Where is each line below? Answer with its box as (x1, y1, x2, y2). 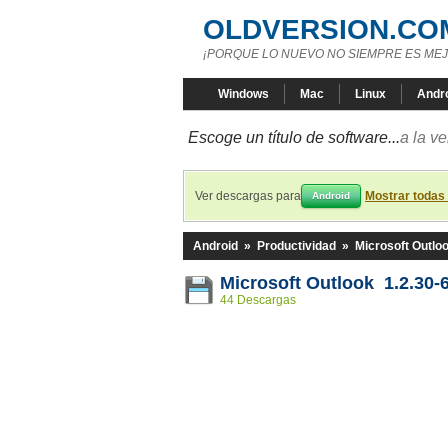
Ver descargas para (195, 189, 301, 203)
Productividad (257, 239, 336, 253)
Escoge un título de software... (188, 129, 400, 146)
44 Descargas (220, 293, 296, 307)
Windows (218, 87, 269, 101)
